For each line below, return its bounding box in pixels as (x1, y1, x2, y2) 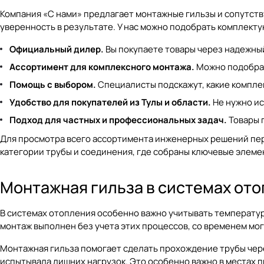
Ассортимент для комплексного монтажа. (9, 61, 194, 73)
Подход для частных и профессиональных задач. (9, 114, 227, 126)
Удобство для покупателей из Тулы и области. (9, 96, 211, 108)
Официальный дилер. (9, 43, 104, 55)
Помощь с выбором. (9, 78, 96, 91)
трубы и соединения (46, 146, 133, 158)
